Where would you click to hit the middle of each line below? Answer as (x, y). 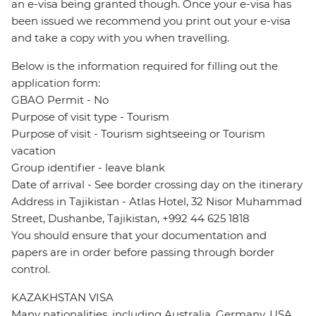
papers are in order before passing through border (143, 253)
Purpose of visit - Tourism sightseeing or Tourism (138, 134)
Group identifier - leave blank (88, 168)
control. (31, 269)
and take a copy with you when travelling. (120, 38)
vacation (34, 151)
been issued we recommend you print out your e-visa (151, 21)
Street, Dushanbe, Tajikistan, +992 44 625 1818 (130, 219)
